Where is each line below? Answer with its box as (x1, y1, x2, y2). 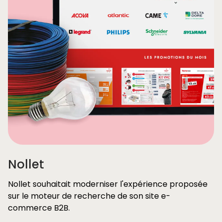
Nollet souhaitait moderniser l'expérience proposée (8, 178, 208, 190)
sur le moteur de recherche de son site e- (8, 190, 170, 202)
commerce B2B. (8, 202, 70, 214)
